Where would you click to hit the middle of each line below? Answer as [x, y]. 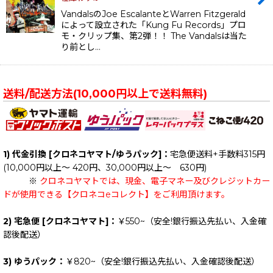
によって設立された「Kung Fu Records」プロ [154, 25]
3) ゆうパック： [34, 262]
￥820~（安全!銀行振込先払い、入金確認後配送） [162, 262]
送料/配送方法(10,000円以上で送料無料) [105, 94]
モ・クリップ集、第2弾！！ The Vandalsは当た [154, 36]
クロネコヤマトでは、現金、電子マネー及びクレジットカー [155, 181]
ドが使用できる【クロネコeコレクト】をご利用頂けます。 [116, 195]
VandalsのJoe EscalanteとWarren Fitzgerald [153, 14]
